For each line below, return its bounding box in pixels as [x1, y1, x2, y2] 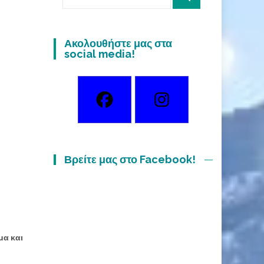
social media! [64, 48, 136, 60]
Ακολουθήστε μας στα [64, 37, 173, 49]
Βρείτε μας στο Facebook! [64, 153, 196, 166]
